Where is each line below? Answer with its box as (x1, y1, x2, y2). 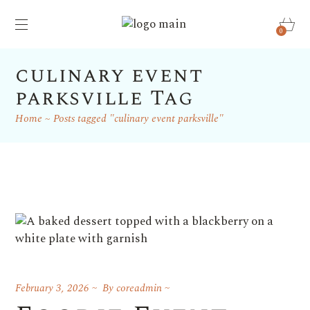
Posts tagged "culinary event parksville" (53, 110, 224, 127)
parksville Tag (15, 82, 194, 114)
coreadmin (116, 280, 163, 296)
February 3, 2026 (15, 280, 90, 296)
